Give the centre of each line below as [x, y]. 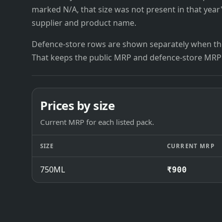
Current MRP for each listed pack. [97, 122]
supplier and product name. [84, 23]
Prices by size [78, 105]
